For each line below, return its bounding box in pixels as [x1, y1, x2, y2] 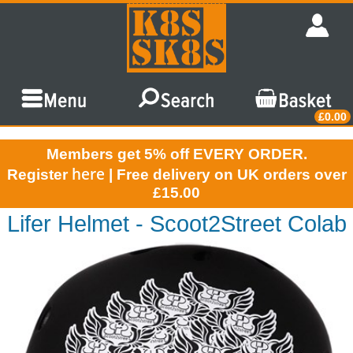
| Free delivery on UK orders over [104, 165, 347, 183]
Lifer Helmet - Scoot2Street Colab [6, 210, 347, 236]
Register [6, 165, 72, 183]
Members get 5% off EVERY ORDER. [46, 145, 307, 162]
